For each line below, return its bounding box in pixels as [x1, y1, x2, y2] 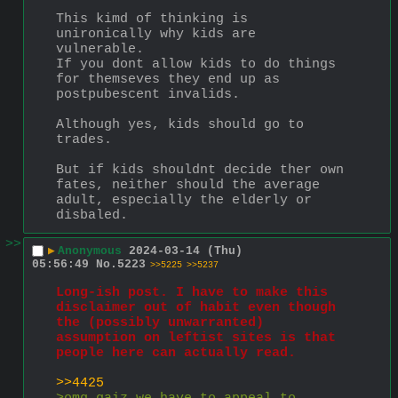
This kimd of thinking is [56, 11, 248, 27]
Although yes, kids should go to [56, 116, 304, 132]
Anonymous [58, 244, 122, 259]
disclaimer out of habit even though [56, 299, 336, 315]
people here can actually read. [56, 345, 296, 361]
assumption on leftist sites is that [56, 330, 336, 346]
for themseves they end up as [56, 71, 280, 87]
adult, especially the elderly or [56, 192, 312, 208]
